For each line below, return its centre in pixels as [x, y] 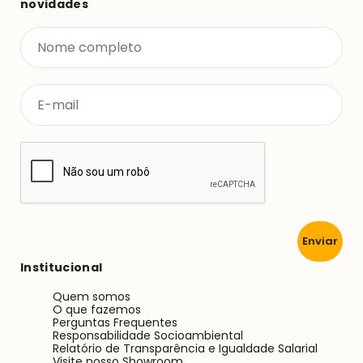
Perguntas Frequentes [115, 322]
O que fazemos [97, 309]
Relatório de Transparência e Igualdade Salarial [185, 348]
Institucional [62, 267]
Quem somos [92, 296]
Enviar [320, 241]
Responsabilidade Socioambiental [148, 335]
